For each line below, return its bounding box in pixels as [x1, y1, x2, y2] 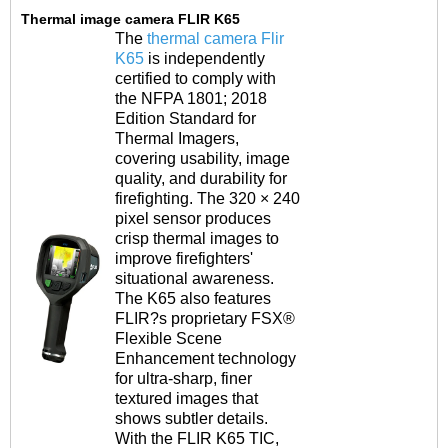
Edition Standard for [115, 110, 256, 127]
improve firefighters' [115, 250, 253, 267]
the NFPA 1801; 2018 [115, 90, 267, 107]
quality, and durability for [115, 170, 287, 187]
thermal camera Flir [147, 30, 284, 47]
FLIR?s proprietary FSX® [115, 310, 295, 327]
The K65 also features [115, 290, 271, 307]
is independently [144, 50, 265, 67]
